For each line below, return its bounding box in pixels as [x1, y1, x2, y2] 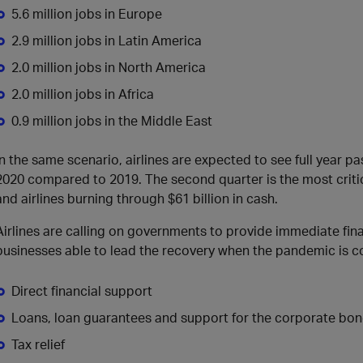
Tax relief [11, 335, 65, 352]
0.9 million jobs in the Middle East [11, 112, 212, 129]
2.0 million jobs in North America [11, 58, 206, 75]
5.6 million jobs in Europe [11, 5, 162, 22]
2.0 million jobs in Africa [11, 85, 154, 102]
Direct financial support [11, 282, 152, 299]
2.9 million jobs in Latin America [11, 32, 202, 49]
